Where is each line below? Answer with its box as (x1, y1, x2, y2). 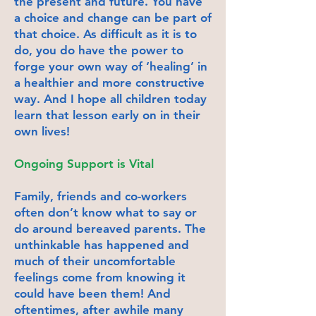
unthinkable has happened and (14, 237, 189, 252)
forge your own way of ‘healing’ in (14, 59, 207, 73)
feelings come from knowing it (14, 269, 186, 284)
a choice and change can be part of (14, 10, 212, 25)
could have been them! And (14, 286, 171, 300)
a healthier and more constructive (14, 75, 205, 90)
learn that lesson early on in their (14, 107, 200, 122)
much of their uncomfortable (14, 253, 176, 268)
